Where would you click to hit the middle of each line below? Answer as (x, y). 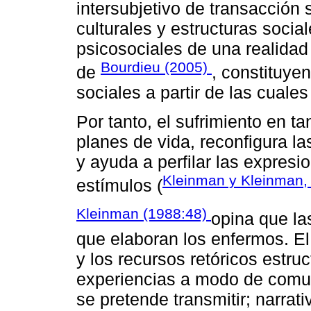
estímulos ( (119, 186)
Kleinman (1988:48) (144, 213)
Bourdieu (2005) (156, 67)
